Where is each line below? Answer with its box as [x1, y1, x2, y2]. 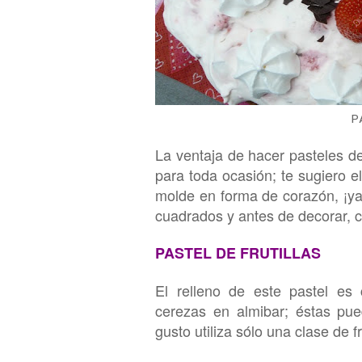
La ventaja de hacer [155, 144, 289, 165]
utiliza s [191, 320, 243, 341]
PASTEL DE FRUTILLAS [155, 242, 321, 263]
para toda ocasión [155, 164, 272, 185]
